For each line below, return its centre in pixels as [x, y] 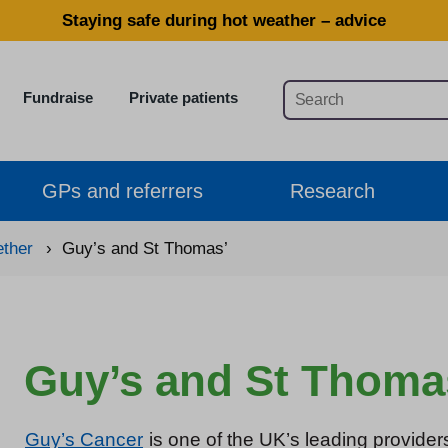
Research [332, 190]
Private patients [183, 97]
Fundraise [57, 97]
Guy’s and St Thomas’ [145, 248]
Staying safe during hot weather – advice [224, 20]
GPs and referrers [122, 190]
